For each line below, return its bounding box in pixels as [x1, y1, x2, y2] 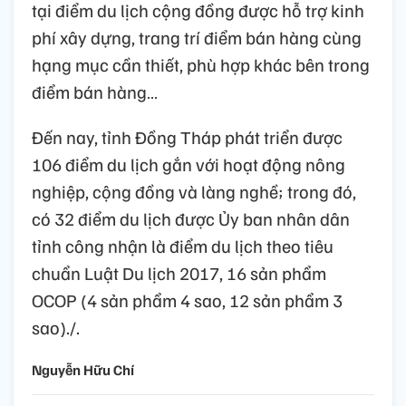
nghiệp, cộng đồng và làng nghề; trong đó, [32, 179, 356, 203]
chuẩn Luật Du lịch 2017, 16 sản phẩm [32, 260, 326, 285]
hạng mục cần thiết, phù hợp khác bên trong [32, 52, 370, 76]
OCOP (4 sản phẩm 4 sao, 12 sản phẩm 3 [32, 287, 343, 312]
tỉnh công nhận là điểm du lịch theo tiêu [32, 233, 333, 257]
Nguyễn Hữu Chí [32, 360, 134, 379]
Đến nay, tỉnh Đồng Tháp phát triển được [32, 124, 343, 149]
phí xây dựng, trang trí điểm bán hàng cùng [32, 24, 362, 49]
